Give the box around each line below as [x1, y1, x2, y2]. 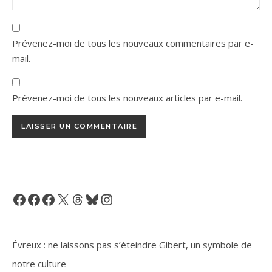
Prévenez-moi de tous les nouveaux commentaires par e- [12, 36, 254, 49]
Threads [70, 193, 112, 205]
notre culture [12, 257, 66, 270]
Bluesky [84, 193, 123, 205]
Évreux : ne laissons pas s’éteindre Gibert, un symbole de [12, 238, 252, 251]
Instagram [99, 193, 150, 205]
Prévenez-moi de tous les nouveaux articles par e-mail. [12, 91, 242, 104]
